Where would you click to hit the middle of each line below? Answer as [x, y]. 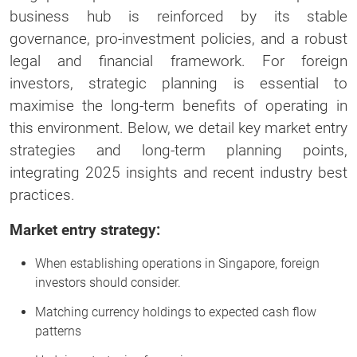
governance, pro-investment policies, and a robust [178, 38]
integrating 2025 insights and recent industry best [178, 172]
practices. [42, 194]
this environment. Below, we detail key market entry [178, 127]
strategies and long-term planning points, [178, 150]
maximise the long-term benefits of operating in [178, 105]
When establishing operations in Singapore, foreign [177, 263]
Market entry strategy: [85, 229]
